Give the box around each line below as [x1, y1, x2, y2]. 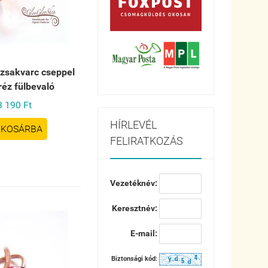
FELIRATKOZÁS [109, 135, 183, 148]
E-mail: [130, 229, 159, 239]
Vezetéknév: [109, 178, 159, 188]
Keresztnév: [111, 203, 159, 214]
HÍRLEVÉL [109, 118, 157, 132]
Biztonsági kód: [111, 255, 159, 263]
